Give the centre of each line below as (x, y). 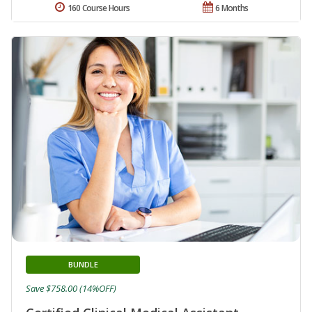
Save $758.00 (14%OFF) (71, 288)
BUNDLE (83, 264)
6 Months (232, 8)
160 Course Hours (99, 8)
